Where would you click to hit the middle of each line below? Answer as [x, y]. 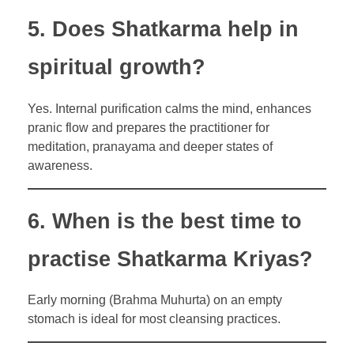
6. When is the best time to [165, 221]
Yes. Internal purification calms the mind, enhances [169, 108]
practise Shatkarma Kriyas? [170, 259]
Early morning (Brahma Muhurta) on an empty [155, 299]
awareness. [60, 165]
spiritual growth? [117, 68]
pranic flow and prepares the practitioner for [149, 127]
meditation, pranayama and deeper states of [150, 146]
